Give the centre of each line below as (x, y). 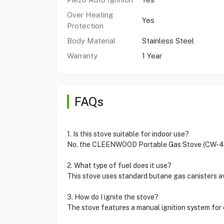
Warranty (82, 56)
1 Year (152, 56)
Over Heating (90, 15)
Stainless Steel (168, 41)
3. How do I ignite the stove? (112, 197)
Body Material (91, 41)
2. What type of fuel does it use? (119, 165)
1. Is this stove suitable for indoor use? (128, 134)
